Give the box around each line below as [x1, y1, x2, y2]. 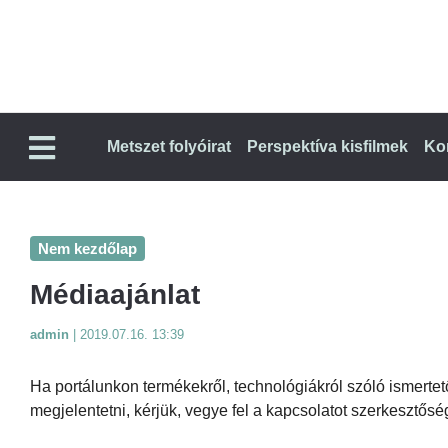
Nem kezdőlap [38, 239, 137, 257]
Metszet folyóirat [107, 137, 231, 155]
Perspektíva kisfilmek [247, 137, 408, 155]
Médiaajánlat [30, 278, 200, 310]
